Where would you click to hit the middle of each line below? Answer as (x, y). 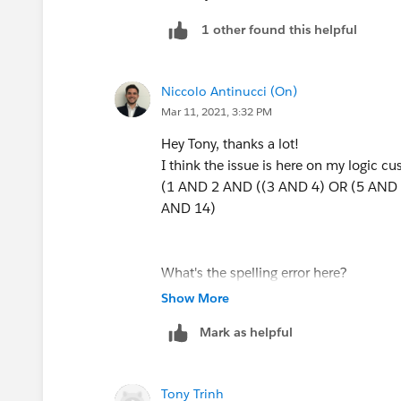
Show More (195, 298)
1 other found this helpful (279, 30)
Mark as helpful (246, 332)
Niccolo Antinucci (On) (229, 91)
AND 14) (188, 208)
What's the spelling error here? (256, 272)
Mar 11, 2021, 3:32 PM (217, 111)
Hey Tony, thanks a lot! (230, 143)
